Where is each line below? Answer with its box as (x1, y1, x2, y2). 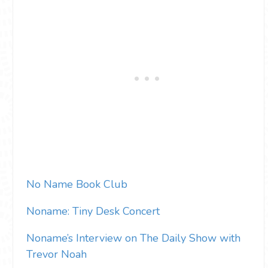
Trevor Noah (26, 246, 87, 261)
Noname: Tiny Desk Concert (26, 203, 160, 218)
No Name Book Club (26, 176, 127, 191)
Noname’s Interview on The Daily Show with (26, 230, 240, 245)
